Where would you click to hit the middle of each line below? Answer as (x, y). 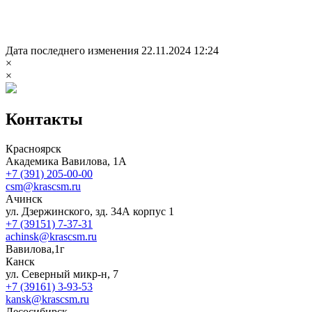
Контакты (44, 119)
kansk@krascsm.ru (47, 299)
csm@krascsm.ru (43, 186)
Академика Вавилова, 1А (66, 161)
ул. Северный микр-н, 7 (62, 274)
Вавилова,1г (35, 249)
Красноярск (33, 148)
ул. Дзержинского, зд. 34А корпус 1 (90, 211)
